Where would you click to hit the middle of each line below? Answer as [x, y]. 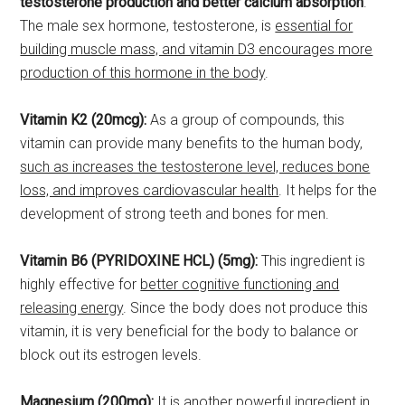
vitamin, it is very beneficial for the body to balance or [189, 332]
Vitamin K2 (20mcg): [84, 120]
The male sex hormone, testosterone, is [148, 26]
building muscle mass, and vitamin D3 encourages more [197, 50]
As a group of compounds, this [246, 120]
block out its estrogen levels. [111, 355]
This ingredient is [312, 261]
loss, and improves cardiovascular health [150, 191]
